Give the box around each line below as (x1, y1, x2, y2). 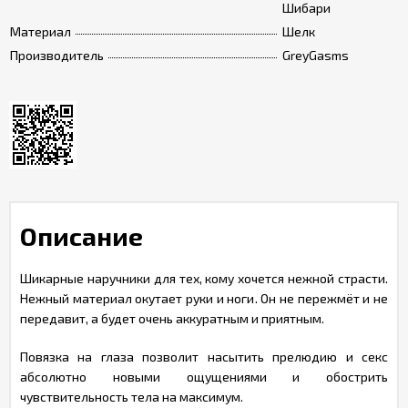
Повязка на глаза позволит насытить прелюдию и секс (20, 349, 388, 364)
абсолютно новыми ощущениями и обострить (20, 369, 388, 384)
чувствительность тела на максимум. (20, 389, 243, 404)
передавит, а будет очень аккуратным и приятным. (20, 311, 324, 326)
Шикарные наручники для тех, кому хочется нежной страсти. (20, 270, 388, 286)
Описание (20, 220, 143, 251)
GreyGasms (282, 47, 349, 63)
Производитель (10, 47, 104, 63)
